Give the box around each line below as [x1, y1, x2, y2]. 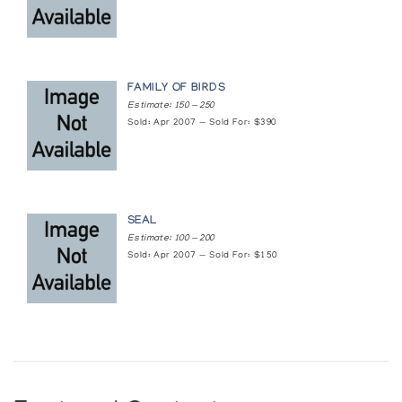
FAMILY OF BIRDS [127, 83, 226, 97]
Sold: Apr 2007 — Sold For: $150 [127, 250, 278, 262]
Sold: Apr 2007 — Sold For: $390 [127, 118, 277, 129]
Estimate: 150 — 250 [127, 100, 214, 112]
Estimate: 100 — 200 [127, 233, 214, 245]
